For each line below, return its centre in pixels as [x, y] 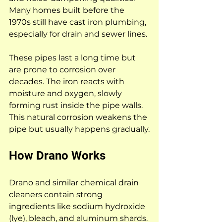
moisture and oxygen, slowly [66, 93]
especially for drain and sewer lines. [78, 34]
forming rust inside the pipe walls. [77, 105]
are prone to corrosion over [63, 69]
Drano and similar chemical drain [75, 182]
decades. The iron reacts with [68, 81]
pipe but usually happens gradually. [79, 129]
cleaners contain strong [57, 194]
